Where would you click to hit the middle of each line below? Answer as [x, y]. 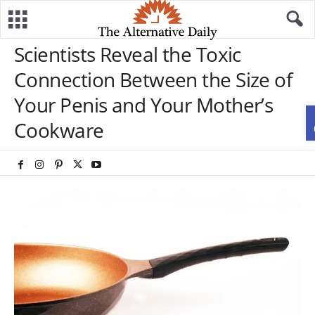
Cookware [59, 130]
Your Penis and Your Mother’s [144, 105]
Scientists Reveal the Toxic [128, 54]
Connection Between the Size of [153, 79]
